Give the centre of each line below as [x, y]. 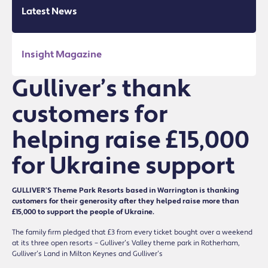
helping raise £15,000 [131, 140]
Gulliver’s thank [102, 89]
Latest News [49, 11]
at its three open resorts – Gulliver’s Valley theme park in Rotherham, [126, 243]
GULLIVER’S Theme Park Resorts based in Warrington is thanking [126, 190]
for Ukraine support [124, 166]
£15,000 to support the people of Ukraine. [83, 212]
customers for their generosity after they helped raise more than [125, 201]
